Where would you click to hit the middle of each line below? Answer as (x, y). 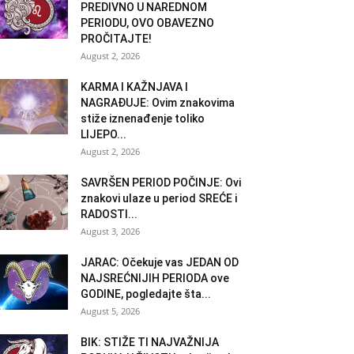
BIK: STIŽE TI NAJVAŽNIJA (150, 342)
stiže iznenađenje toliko (143, 118)
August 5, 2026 (110, 311)
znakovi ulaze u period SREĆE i (159, 198)
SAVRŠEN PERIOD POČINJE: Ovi (161, 182)
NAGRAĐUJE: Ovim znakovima (158, 102)
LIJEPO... (104, 134)
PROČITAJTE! (116, 38)
